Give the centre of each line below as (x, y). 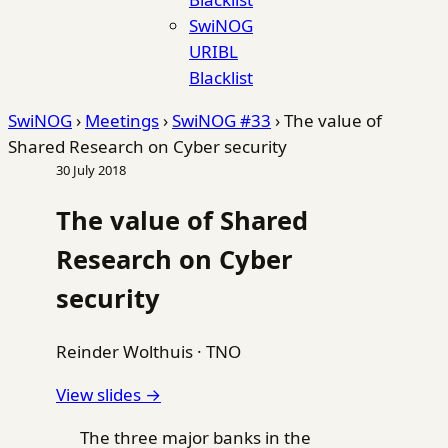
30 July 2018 (91, 170)
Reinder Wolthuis (124, 352)
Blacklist (221, 77)
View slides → (108, 395)
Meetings (122, 120)
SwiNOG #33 (221, 120)
